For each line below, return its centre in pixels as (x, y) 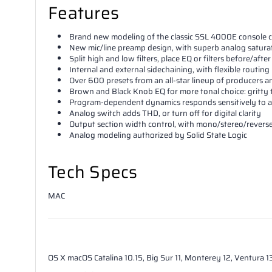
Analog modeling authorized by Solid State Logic (158, 135)
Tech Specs (93, 172)
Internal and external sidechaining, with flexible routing (170, 69)
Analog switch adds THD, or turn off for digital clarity (165, 113)
